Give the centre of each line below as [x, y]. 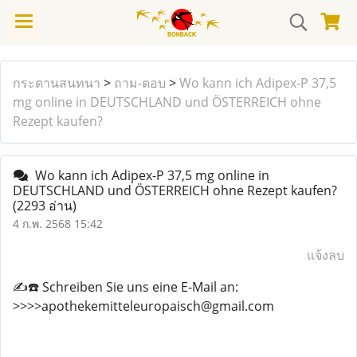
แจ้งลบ [326, 255]
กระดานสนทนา [57, 83]
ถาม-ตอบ [140, 83]
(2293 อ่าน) [45, 206]
